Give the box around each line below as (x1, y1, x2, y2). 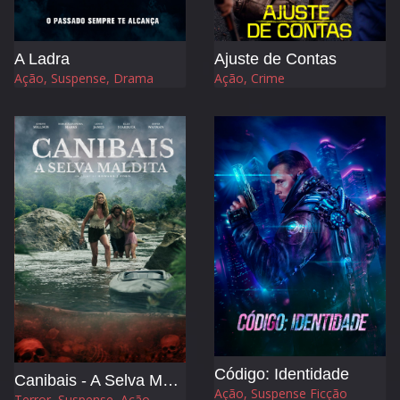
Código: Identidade (214, 364, 349, 383)
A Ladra (14, 49, 70, 68)
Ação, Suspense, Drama (14, 69, 154, 87)
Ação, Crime (214, 69, 285, 87)
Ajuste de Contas (214, 49, 337, 68)
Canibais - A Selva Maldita (162, 371, 179, 390)
